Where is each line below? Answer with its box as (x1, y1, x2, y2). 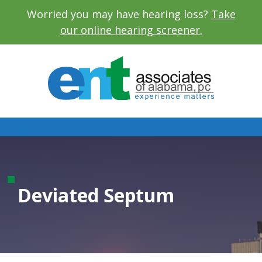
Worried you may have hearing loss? (26, 6, 211, 21)
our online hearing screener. (60, 22, 202, 37)
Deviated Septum (18, 182, 174, 208)
